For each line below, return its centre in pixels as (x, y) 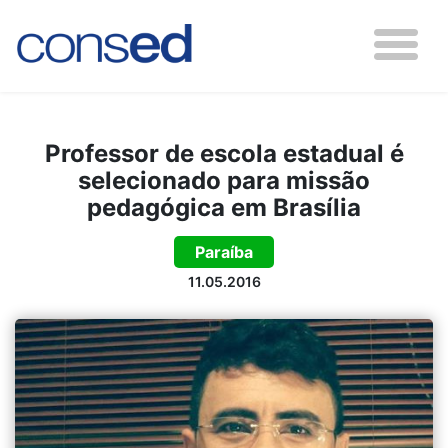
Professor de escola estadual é (224, 153)
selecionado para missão (224, 180)
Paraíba (224, 252)
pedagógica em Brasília (224, 207)
